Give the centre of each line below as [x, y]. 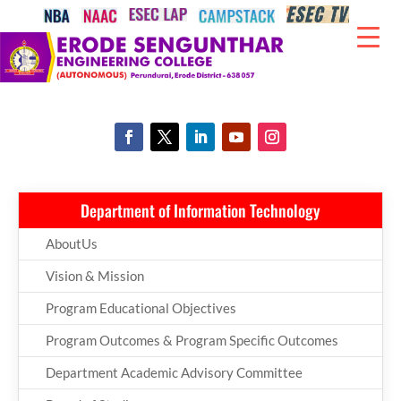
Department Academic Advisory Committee [174, 373]
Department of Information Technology [200, 211]
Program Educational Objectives [141, 308]
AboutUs [72, 244]
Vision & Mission [95, 276]
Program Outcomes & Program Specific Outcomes [192, 341]
